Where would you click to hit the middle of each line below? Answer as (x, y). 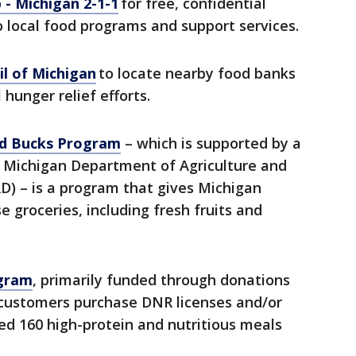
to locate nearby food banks (196, 74)
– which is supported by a (211, 143)
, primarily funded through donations (161, 280)
